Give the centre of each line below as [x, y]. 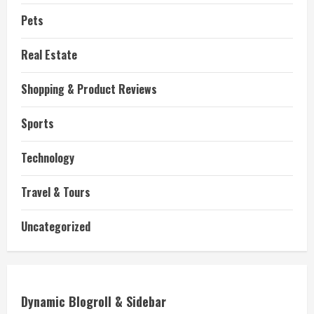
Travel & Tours [56, 192]
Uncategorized [56, 226]
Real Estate [49, 55]
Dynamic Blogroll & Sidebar [94, 301]
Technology [48, 158]
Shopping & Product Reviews [89, 89]
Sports [37, 123]
